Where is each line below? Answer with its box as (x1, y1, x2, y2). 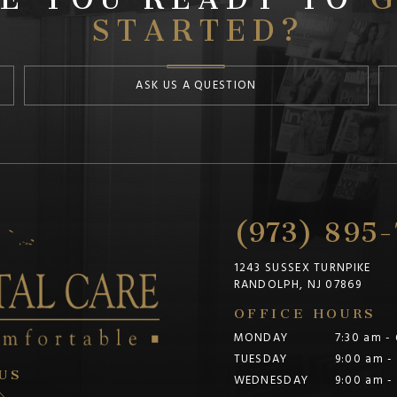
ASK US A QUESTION (136, 75, 257, 96)
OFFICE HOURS (233, 293, 377, 327)
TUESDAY (233, 349, 288, 370)
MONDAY (233, 328, 289, 348)
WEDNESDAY (233, 370, 309, 391)
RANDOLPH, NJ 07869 (233, 275, 362, 295)
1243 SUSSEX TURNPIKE (233, 258, 371, 278)
